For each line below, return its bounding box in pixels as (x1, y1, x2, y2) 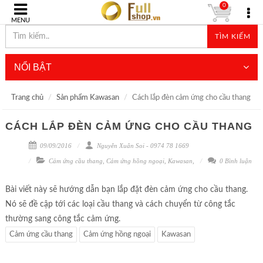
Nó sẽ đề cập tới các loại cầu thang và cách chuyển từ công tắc (5, 200, 235, 208)
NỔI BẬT (14, 62, 52, 72)
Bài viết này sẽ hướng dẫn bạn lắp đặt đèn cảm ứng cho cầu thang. (5, 186, 248, 194)
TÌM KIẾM (214, 33, 251, 40)
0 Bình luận (217, 157, 252, 164)
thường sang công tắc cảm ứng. (5, 215, 120, 223)
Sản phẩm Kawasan (56, 94, 119, 102)
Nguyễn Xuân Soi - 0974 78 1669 (95, 142, 189, 149)
